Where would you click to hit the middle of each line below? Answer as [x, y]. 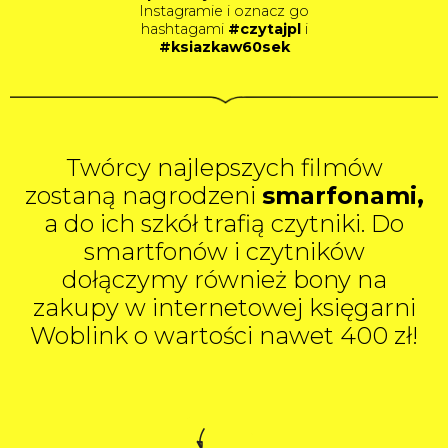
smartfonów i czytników [224, 252]
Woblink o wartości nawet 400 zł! [224, 336]
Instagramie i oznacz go [224, 11]
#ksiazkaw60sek [224, 47]
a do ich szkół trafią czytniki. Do [224, 224]
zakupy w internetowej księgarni [224, 308]
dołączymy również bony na [224, 280]
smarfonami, [342, 196]
